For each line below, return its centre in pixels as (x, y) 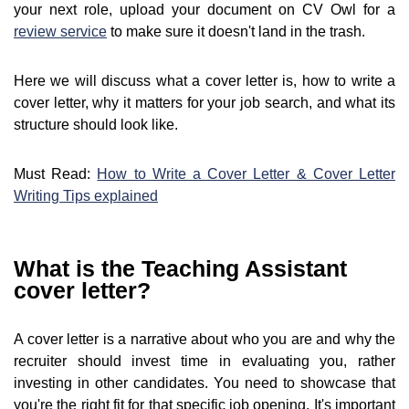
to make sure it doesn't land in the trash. (236, 32)
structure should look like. (96, 125)
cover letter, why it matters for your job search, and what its (204, 103)
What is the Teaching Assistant (180, 269)
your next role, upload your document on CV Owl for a (204, 10)
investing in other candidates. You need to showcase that (204, 383)
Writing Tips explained (86, 196)
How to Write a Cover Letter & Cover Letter (246, 174)
